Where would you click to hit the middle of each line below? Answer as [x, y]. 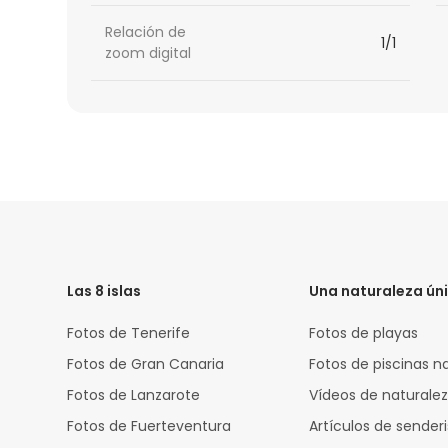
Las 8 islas [104, 291]
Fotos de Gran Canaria [146, 364]
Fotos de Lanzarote [134, 395]
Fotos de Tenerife [129, 333]
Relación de [146, 32]
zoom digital [148, 53]
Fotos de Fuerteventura [149, 426]
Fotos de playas [364, 333]
